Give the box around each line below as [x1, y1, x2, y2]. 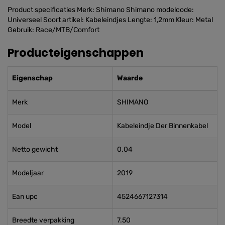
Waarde [117, 74, 143, 82]
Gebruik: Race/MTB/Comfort [8, 26, 99, 34]
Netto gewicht [12, 145, 58, 154]
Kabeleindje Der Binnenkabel [117, 122, 208, 130]
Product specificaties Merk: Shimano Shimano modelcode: [8, 6, 194, 14]
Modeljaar [12, 169, 44, 177]
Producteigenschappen [8, 45, 144, 61]
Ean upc [12, 192, 38, 201]
